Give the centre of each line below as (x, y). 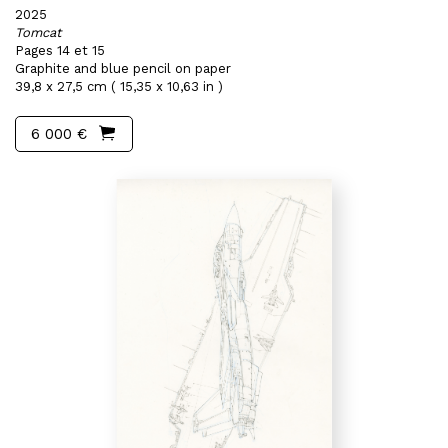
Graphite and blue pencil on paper (123, 68)
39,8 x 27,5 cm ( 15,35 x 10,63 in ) (119, 86)
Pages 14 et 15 (60, 50)
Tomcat (38, 32)
